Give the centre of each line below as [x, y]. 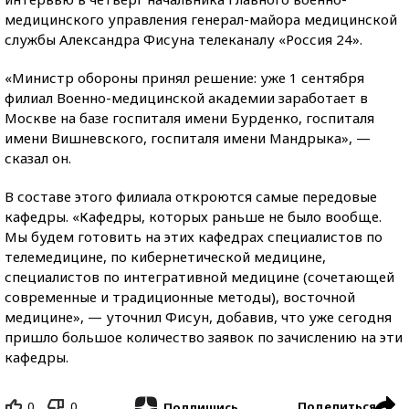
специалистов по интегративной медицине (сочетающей [199, 277]
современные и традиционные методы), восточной [180, 297]
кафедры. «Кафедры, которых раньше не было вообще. [193, 216]
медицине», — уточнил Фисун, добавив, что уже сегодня [198, 317]
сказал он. [38, 158]
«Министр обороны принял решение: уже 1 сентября [184, 78]
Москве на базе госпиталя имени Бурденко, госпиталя [189, 118]
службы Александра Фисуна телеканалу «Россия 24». [184, 39]
